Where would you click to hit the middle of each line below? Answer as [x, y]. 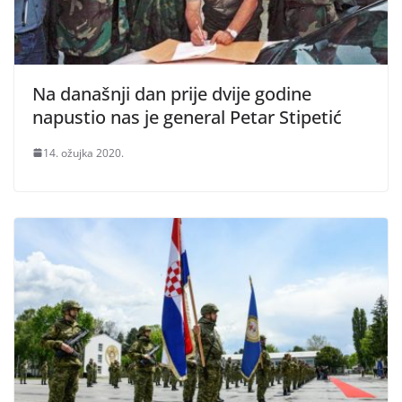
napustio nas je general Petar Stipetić [187, 117]
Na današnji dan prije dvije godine [172, 93]
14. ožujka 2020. [83, 153]
